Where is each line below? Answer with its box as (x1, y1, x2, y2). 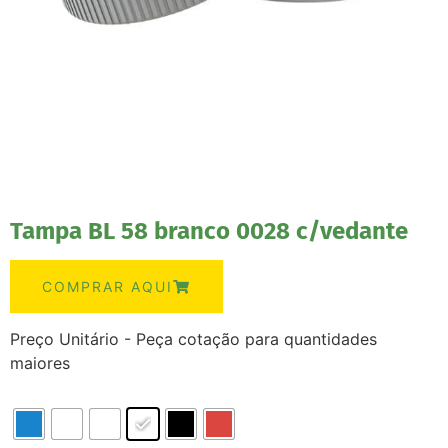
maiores (10, 353, 70, 374)
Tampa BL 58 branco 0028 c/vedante (10, 217, 408, 245)
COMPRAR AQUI (42, 278, 173, 295)
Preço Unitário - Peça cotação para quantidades (10, 329, 377, 350)
